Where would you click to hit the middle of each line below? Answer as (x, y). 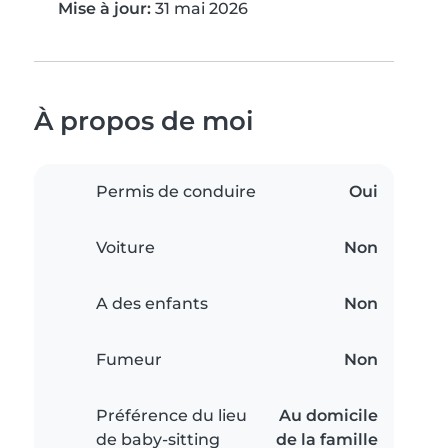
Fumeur (129, 360)
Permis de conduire (176, 192)
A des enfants (152, 304)
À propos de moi (144, 121)
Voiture (125, 248)
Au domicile (328, 416)
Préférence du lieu (171, 416)
